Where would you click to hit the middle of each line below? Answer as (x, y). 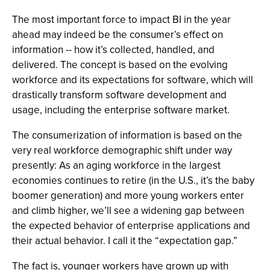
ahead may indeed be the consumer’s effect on (118, 35)
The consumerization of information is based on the (127, 135)
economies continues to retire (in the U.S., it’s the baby (133, 181)
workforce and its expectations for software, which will (133, 80)
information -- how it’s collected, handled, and (113, 50)
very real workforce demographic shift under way (122, 150)
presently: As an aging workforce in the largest (116, 165)
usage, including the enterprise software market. (121, 110)
